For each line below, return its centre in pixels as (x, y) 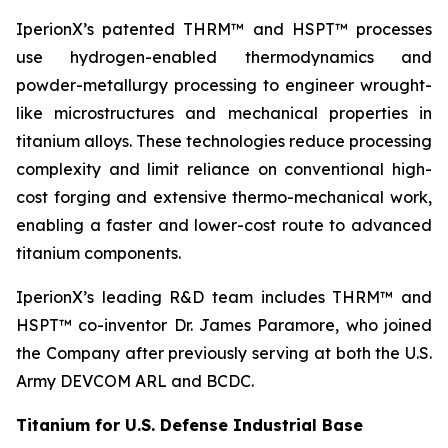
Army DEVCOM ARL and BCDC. (135, 381)
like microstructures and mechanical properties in (224, 113)
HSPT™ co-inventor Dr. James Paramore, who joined (224, 325)
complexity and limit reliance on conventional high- (224, 169)
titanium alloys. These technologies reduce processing (224, 141)
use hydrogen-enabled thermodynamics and (224, 57)
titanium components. (98, 253)
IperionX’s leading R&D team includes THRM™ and (224, 297)
